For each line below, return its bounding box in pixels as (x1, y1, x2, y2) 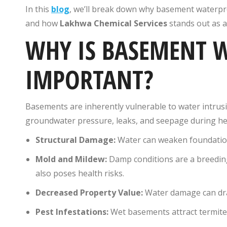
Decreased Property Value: (35, 186, 143, 198)
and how (25, 17, 60, 29)
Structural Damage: (35, 134, 116, 145)
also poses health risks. (35, 167, 124, 179)
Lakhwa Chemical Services (60, 17, 167, 29)
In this (25, 3, 51, 15)
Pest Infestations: (35, 206, 108, 217)
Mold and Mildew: (35, 153, 107, 165)
